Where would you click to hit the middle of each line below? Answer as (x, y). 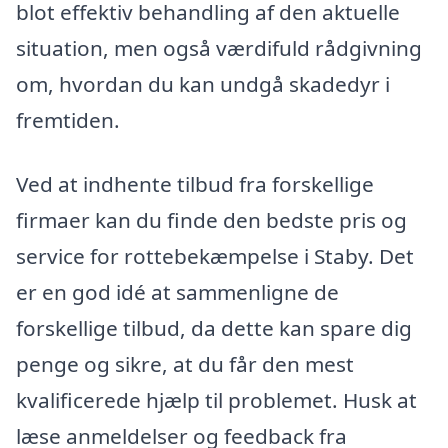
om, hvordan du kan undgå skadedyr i (203, 84)
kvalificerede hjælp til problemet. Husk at (216, 399)
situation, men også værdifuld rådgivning (219, 48)
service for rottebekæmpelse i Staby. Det (215, 255)
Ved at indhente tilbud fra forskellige (195, 183)
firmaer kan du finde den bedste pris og (211, 219)
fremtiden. (68, 120)
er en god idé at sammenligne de (177, 291)
